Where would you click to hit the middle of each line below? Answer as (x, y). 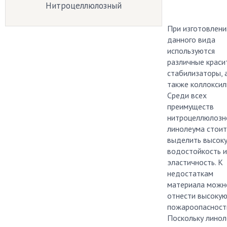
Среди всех (187, 95)
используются (191, 51)
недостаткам (190, 173)
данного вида (191, 40)
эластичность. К (195, 162)
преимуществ (191, 106)
